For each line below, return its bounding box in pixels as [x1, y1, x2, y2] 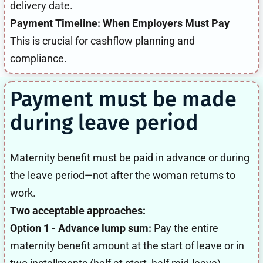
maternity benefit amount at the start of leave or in [10, 239, 244, 252]
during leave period [10, 109, 198, 136]
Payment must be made [10, 86, 237, 112]
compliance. [10, 52, 67, 65]
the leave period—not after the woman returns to [10, 168, 235, 181]
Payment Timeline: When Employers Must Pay [10, 16, 230, 29]
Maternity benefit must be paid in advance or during [10, 151, 249, 164]
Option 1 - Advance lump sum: [10, 221, 151, 234]
